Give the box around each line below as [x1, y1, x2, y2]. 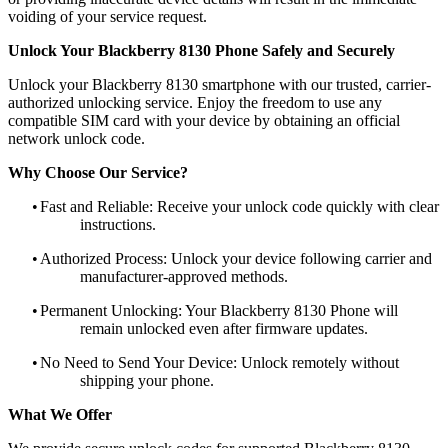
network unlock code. [8, 129, 145, 147]
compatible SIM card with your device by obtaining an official [8, 111, 400, 129]
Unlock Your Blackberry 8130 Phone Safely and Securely [8, 41, 395, 59]
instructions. [80, 215, 156, 233]
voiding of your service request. [8, 7, 207, 25]
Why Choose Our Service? [8, 163, 188, 181]
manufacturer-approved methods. [80, 267, 288, 285]
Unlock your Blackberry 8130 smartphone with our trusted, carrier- [8, 75, 431, 93]
